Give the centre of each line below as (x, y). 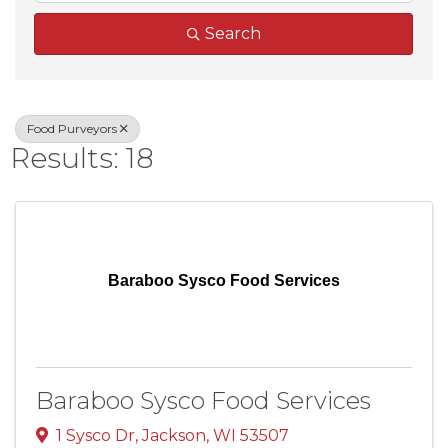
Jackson (174, 436)
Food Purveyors (72, 128)
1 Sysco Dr (95, 436)
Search (232, 33)
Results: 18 (82, 157)
